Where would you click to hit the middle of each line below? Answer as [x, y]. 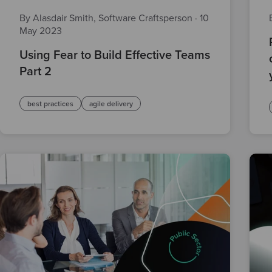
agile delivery [111, 104]
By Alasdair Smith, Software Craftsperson [107, 18]
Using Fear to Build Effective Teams [115, 55]
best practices [50, 104]
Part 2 [36, 71]
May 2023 [41, 31]
